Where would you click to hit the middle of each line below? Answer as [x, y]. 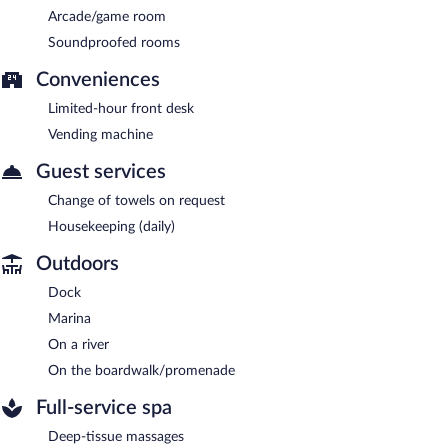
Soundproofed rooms [114, 42]
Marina [69, 318]
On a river [78, 344]
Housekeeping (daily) [111, 226]
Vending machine [100, 134]
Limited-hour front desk [121, 108]
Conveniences [98, 79]
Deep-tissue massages [116, 436]
